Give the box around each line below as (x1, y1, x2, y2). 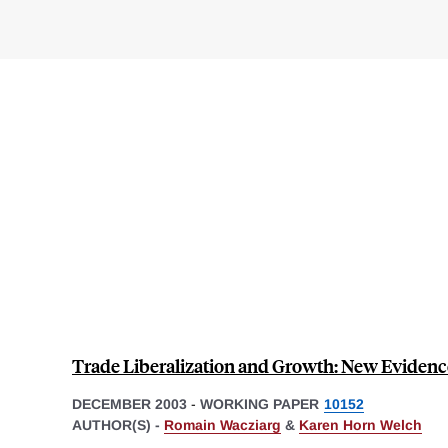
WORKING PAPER (200, 395, 319, 412)
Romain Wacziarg (164, 416, 281, 433)
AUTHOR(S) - (72, 416, 164, 433)
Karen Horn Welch (299, 416, 422, 433)
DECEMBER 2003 (72, 395, 187, 412)
